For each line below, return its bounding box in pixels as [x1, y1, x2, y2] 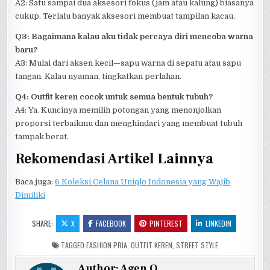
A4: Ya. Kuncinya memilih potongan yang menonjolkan [15, 105, 222, 115]
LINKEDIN [205, 218, 231, 228]
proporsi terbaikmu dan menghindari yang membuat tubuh [15, 118, 243, 128]
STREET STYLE [176, 239, 218, 250]
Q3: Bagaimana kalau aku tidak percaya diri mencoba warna [15, 31, 254, 41]
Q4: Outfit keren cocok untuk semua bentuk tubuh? [15, 92, 213, 101]
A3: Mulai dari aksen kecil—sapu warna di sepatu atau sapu [15, 58, 242, 67]
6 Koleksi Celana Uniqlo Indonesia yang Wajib [55, 177, 231, 186]
